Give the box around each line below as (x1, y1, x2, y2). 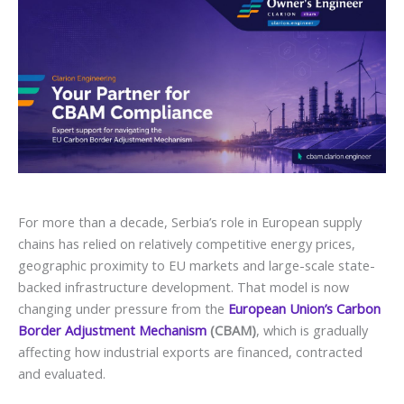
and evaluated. (18, 363, 106, 382)
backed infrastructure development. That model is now (18, 277, 349, 296)
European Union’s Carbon (228, 298, 381, 317)
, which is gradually (256, 320, 368, 339)
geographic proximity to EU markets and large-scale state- (18, 255, 375, 274)
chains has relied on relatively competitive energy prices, (18, 234, 355, 252)
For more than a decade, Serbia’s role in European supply (18, 212, 362, 231)
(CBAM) (207, 320, 256, 339)
